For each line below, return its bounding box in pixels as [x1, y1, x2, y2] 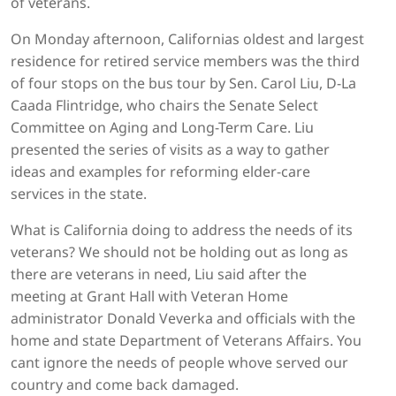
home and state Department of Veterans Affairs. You [11, 331, 362, 351]
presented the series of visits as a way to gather [11, 140, 330, 160]
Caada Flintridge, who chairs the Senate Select [11, 95, 318, 116]
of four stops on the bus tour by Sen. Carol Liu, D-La [11, 73, 356, 94]
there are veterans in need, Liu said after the [11, 264, 307, 285]
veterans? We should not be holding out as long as [11, 242, 348, 263]
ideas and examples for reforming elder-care [11, 162, 310, 182]
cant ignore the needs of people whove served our [11, 353, 348, 373]
